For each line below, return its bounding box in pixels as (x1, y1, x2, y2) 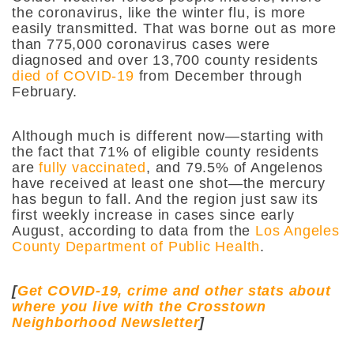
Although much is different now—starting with (12, 127, 325, 144)
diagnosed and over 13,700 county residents (12, 51, 318, 68)
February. (12, 83, 78, 100)
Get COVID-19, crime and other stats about (17, 282, 331, 299)
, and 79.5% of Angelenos (146, 159, 324, 175)
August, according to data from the (12, 222, 255, 239)
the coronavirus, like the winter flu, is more (12, 4, 306, 21)
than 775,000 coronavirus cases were (12, 36, 270, 52)
